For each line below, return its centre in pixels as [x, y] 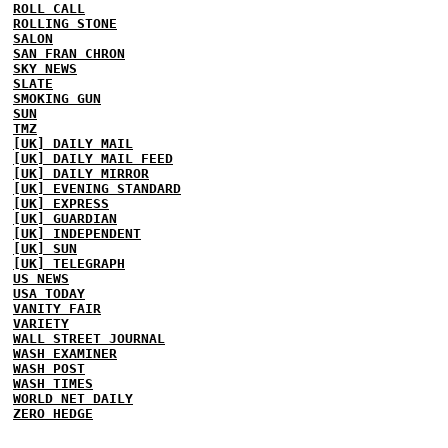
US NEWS [41, 278]
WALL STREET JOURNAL [89, 338]
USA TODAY [49, 293]
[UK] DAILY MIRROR [81, 173]
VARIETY [41, 323]
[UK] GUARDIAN [65, 218]
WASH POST [49, 368]
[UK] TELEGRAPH [69, 263]
